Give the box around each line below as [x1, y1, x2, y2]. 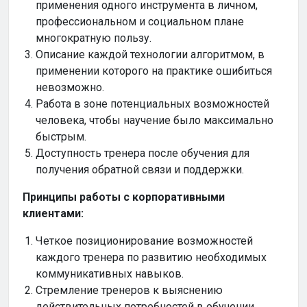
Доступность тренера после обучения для [36, 147, 250, 160]
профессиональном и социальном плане [36, 15, 245, 29]
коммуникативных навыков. [36, 267, 184, 281]
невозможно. [36, 81, 105, 95]
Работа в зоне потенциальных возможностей [36, 97, 270, 111]
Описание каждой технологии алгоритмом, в [36, 48, 265, 62]
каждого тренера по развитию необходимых [36, 251, 267, 265]
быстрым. [36, 130, 87, 144]
